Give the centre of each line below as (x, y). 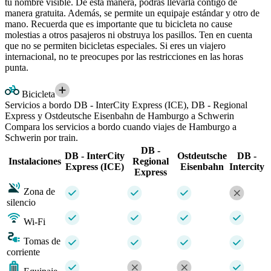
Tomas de (42, 241)
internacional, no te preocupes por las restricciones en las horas (124, 56)
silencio (21, 202)
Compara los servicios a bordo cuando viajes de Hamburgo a (121, 126)
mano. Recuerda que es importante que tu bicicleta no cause (119, 24)
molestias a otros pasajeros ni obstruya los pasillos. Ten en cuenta (129, 34)
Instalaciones (34, 161)
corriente (23, 252)
